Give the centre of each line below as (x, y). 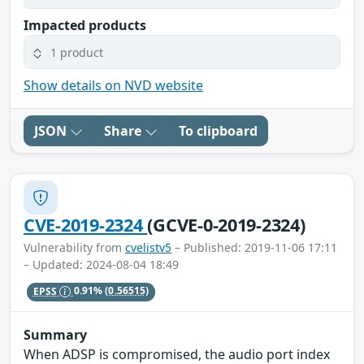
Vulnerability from (74, 248)
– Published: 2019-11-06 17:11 (254, 248)
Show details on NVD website (113, 86)
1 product (77, 52)
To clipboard (218, 131)
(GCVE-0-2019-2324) (226, 225)
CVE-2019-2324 (86, 225)
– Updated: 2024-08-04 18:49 (101, 265)
